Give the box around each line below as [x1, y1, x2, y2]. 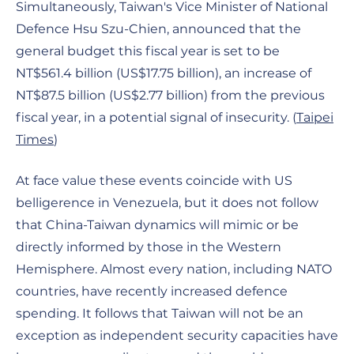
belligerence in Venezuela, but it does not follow [16, 194, 318, 210]
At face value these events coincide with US [16, 172, 292, 188]
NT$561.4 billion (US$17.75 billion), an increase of [16, 65, 311, 81]
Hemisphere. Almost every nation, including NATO [16, 261, 332, 277]
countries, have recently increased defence [16, 283, 288, 299]
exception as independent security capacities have [16, 327, 338, 343]
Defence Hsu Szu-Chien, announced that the [16, 21, 301, 36]
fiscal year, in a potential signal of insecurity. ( [16, 109, 296, 125]
